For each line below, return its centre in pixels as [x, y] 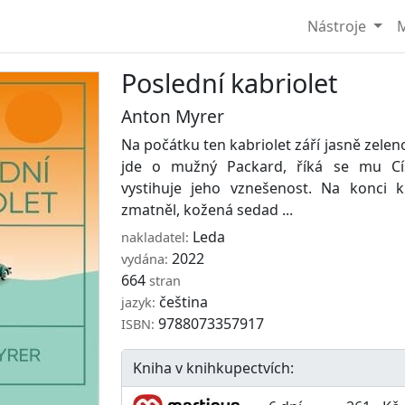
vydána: [145, 259]
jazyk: [138, 302]
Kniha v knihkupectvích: [213, 367]
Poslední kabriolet [229, 83]
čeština [182, 301]
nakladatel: [155, 237]
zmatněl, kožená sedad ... [207, 210]
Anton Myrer [173, 116]
